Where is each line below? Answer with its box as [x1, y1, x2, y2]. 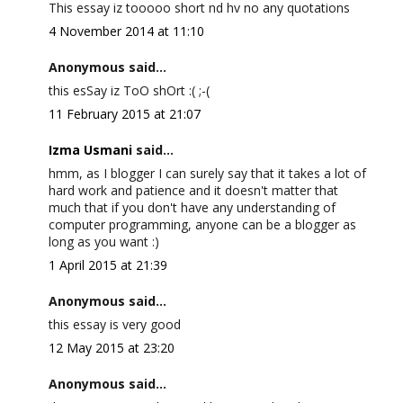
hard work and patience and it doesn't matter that [48, 182, 338, 199]
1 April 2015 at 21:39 [48, 256, 167, 273]
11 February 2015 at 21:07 [48, 105, 201, 122]
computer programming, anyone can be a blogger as [48, 216, 356, 233]
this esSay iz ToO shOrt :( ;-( [48, 82, 210, 99]
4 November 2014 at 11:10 [48, 22, 204, 40]
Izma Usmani [48, 141, 132, 158]
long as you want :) [48, 233, 159, 250]
